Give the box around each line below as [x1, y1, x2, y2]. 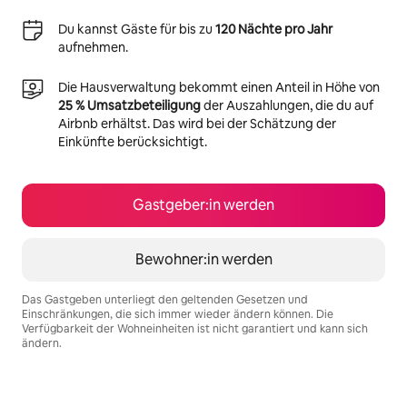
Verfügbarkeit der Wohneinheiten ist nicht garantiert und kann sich [22, 322, 368, 336]
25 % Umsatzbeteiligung [58, 97, 201, 114]
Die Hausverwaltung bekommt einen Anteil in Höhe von [58, 79, 380, 95]
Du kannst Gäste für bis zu [58, 21, 215, 37]
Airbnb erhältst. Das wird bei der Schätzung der [58, 115, 336, 132]
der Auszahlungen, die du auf [201, 97, 373, 114]
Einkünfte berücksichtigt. [58, 134, 207, 150]
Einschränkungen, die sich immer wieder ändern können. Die [22, 307, 333, 322]
